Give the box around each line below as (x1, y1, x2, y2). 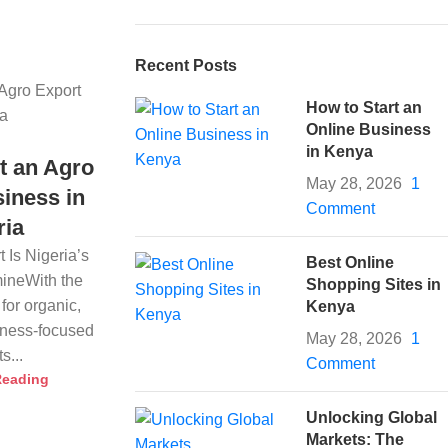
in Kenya (306, 143, 374, 160)
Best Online (306, 254, 395, 271)
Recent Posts (134, 57, 237, 74)
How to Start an (306, 99, 423, 116)
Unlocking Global (306, 409, 438, 426)
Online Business (306, 121, 432, 138)
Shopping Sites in (306, 276, 442, 293)
